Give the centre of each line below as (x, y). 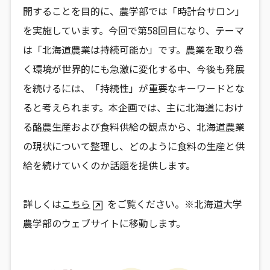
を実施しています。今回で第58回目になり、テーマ (133, 30)
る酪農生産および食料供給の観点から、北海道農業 (133, 126)
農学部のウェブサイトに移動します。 (104, 223)
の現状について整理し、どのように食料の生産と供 (133, 146)
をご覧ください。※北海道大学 (174, 203)
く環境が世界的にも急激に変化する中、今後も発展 (133, 68)
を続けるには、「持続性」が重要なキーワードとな (133, 88)
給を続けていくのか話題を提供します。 (109, 165)
